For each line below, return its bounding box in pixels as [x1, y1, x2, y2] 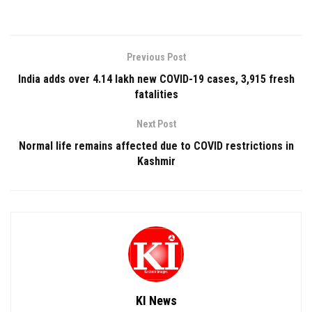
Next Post [136, 118, 176, 130]
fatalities [134, 88, 178, 102]
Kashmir [136, 155, 175, 169]
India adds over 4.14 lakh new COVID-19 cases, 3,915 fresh [17, 72, 295, 86]
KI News [135, 293, 177, 309]
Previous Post [126, 52, 186, 63]
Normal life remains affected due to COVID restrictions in [18, 139, 294, 153]
